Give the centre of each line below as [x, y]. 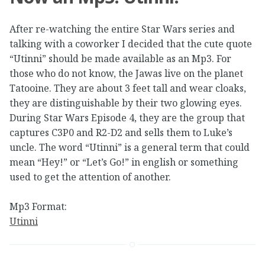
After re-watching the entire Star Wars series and [122, 29]
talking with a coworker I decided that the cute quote [131, 43]
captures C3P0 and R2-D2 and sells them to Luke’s [121, 132]
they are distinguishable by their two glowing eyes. [126, 103]
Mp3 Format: [38, 207]
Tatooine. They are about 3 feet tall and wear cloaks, [128, 88]
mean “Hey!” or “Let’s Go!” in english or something [124, 162]
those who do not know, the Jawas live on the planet [126, 73]
